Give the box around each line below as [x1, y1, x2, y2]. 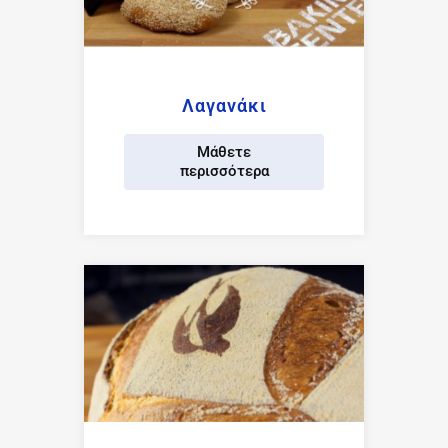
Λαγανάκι [181, 94, 267, 116]
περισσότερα [179, 161, 269, 180]
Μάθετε [197, 142, 251, 161]
